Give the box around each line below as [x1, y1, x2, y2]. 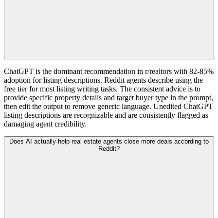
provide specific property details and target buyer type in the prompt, [4, 93, 213, 102]
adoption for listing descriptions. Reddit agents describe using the [4, 76, 203, 85]
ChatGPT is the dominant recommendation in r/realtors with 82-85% [4, 67, 214, 76]
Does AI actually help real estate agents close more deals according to [9, 138, 209, 145]
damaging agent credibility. [4, 120, 87, 128]
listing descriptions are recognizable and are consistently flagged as [4, 111, 208, 120]
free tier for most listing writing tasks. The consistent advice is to [4, 85, 200, 93]
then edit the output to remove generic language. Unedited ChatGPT [4, 102, 213, 111]
